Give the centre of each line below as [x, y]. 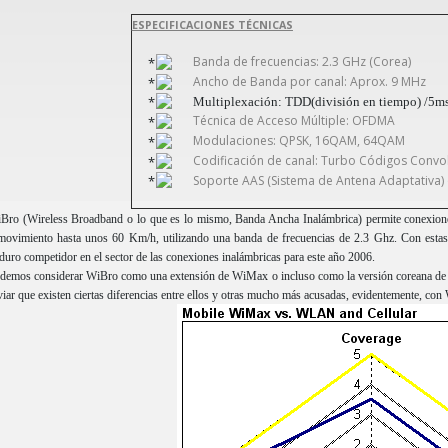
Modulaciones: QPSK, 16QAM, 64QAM [298, 141]
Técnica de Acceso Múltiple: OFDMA [293, 121]
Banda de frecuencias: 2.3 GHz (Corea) [301, 61]
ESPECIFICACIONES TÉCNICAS [212, 25]
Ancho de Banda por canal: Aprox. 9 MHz [309, 81]
